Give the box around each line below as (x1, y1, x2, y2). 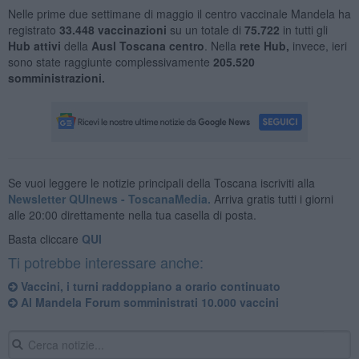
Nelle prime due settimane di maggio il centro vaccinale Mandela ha (7, 5, 351, 22)
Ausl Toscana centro (87, 37, 204, 54)
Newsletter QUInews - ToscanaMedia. (7, 190, 211, 207)
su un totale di (166, 21, 244, 38)
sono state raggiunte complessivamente (7, 53, 213, 70)
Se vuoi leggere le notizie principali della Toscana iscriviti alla (7, 174, 315, 191)
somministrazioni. (7, 69, 105, 86)
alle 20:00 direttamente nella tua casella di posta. (7, 206, 256, 223)
